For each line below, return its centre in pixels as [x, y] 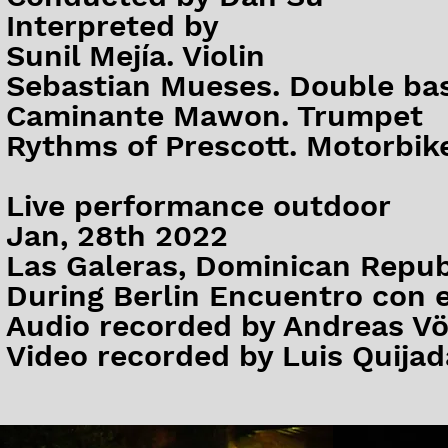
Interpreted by [112, 25]
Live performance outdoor [198, 205]
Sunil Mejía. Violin [135, 55]
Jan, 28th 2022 [117, 235]
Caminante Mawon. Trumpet [219, 115]
